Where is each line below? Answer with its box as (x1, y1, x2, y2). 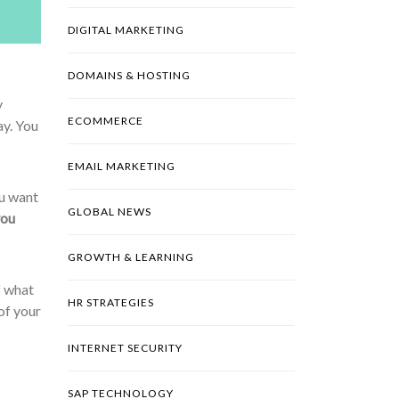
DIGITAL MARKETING (68, 23, 184, 37)
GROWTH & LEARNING (68, 250, 194, 265)
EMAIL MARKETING (68, 159, 175, 174)
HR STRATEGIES (68, 296, 154, 310)
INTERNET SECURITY (68, 341, 183, 355)
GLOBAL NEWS (68, 205, 151, 219)
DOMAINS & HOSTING (68, 69, 191, 83)
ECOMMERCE (68, 114, 143, 128)
